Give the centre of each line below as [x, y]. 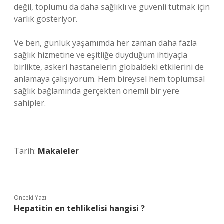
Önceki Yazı [30, 198]
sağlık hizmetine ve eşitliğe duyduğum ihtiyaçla [101, 55]
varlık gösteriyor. [46, 19]
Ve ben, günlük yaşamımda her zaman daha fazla [105, 43]
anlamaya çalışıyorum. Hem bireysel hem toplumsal [109, 79]
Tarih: [26, 151]
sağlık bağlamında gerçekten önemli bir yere [97, 91]
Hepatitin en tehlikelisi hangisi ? [79, 208]
